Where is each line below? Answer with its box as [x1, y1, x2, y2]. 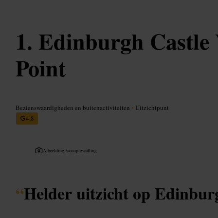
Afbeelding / [43, 146, 67, 154]
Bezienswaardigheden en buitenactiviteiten [16, 103, 131, 112]
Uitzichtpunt [134, 103, 169, 112]
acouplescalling [67, 146, 97, 154]
